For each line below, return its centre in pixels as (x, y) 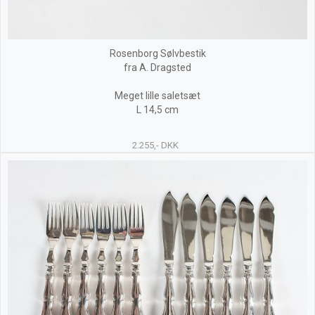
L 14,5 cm (157, 110)
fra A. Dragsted (157, 67)
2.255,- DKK (155, 145)
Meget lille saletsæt (157, 96)
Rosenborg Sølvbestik (157, 53)
